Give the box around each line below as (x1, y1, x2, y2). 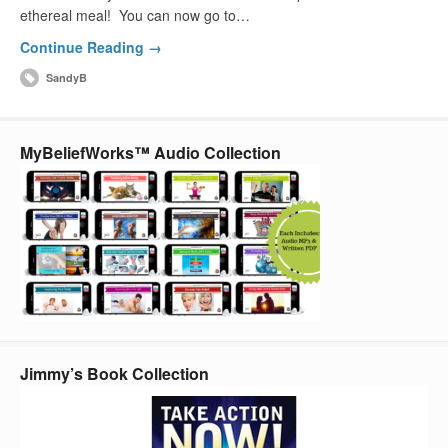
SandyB (46, 70, 87, 86)
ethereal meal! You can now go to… (20, 5, 250, 26)
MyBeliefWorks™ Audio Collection (20, 141, 281, 165)
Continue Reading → (20, 37, 162, 58)
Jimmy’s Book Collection (20, 362, 209, 386)
